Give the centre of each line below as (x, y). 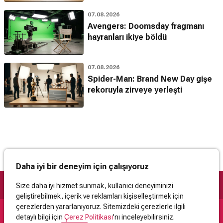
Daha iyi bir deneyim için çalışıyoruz (82, 167)
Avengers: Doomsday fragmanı (146, 26)
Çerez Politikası (89, 217)
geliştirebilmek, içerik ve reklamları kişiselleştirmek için (100, 196)
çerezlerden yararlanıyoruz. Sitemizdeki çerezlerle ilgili (101, 207)
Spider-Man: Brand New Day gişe (150, 79)
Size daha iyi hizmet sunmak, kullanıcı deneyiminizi (95, 186)
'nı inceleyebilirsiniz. (144, 217)
